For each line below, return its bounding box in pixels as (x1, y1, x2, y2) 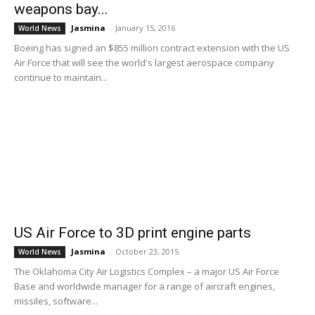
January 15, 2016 (115, 22, 175, 33)
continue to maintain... (14, 71, 108, 84)
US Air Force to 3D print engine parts (14, 224, 251, 241)
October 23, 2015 (115, 246, 179, 257)
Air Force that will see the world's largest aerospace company (14, 56, 274, 69)
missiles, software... (14, 295, 98, 307)
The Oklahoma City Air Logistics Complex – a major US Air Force (14, 265, 279, 278)
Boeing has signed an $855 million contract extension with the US (14, 41, 290, 54)
